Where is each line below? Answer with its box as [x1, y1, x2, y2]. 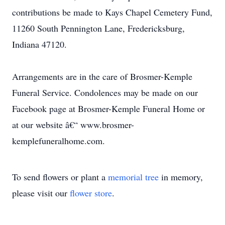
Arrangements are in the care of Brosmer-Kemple [12, 70, 192, 82]
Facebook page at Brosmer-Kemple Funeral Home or [12, 102, 205, 115]
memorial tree [108, 171, 159, 183]
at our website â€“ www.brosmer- [12, 119, 134, 131]
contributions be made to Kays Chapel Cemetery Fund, [12, 6, 212, 18]
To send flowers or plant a [12, 171, 108, 183]
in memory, [159, 171, 203, 183]
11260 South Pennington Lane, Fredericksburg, [12, 22, 185, 34]
